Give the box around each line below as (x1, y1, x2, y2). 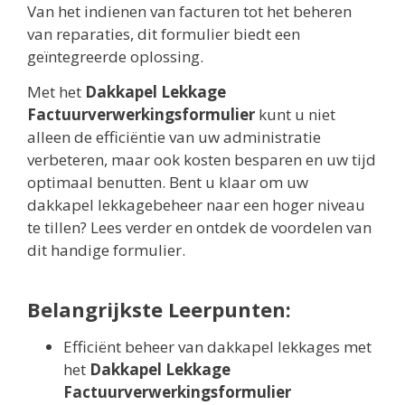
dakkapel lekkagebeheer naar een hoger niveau (27, 194, 365, 216)
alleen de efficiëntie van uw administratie (27, 127, 321, 148)
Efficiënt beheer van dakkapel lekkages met (63, 336, 372, 358)
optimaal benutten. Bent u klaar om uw (27, 172, 308, 193)
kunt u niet (255, 104, 335, 126)
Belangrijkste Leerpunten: (27, 296, 291, 324)
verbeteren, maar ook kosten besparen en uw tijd (27, 149, 376, 171)
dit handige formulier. (27, 240, 185, 261)
